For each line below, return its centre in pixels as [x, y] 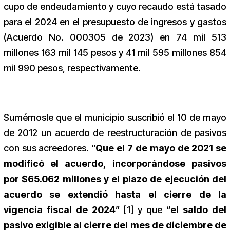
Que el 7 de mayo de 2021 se [161, 148]
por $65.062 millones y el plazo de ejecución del [115, 179]
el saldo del [199, 210]
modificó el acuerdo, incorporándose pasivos [115, 164]
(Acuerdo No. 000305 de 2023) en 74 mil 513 [115, 37]
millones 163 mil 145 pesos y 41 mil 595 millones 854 [115, 53]
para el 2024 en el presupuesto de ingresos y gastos [115, 22]
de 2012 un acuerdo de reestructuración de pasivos [115, 133]
